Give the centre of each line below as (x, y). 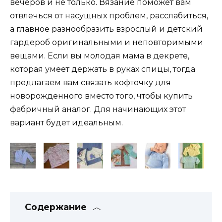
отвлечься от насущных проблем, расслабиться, (109, 15)
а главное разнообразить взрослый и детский (106, 29)
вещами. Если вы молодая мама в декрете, (100, 55)
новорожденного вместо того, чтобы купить (101, 96)
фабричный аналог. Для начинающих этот (98, 109)
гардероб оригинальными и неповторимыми (107, 42)
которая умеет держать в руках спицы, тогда (103, 69)
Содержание (56, 207)
